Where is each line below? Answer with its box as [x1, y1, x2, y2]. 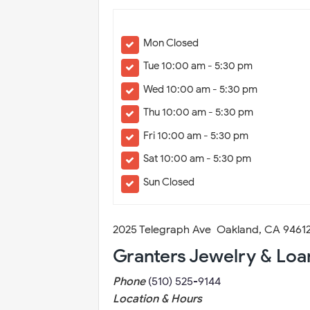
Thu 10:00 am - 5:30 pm [143, 106, 254, 118]
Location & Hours [113, 292, 202, 306]
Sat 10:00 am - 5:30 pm [143, 152, 252, 165]
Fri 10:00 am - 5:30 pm [143, 129, 249, 142]
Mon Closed [143, 36, 199, 49]
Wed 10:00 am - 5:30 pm [143, 82, 258, 95]
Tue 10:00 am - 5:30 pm [143, 60, 253, 72]
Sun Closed [143, 175, 195, 188]
